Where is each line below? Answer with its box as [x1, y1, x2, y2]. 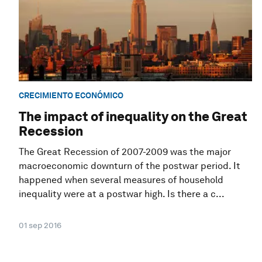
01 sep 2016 [19, 220, 61, 230]
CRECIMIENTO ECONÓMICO [19, 90, 123, 100]
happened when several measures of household [19, 174, 223, 186]
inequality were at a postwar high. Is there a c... [19, 188, 225, 200]
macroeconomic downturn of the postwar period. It [19, 160, 240, 172]
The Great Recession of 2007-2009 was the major [19, 146, 231, 158]
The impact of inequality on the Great [19, 109, 247, 125]
